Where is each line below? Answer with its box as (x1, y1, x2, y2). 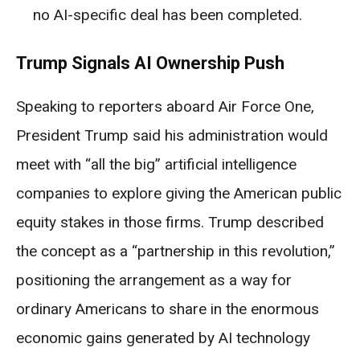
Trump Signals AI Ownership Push (16, 53, 284, 74)
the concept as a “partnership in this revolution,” (16, 242, 335, 261)
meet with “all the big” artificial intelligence (16, 155, 297, 174)
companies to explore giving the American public (16, 184, 342, 203)
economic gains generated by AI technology (16, 329, 310, 348)
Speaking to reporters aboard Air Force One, (16, 97, 314, 117)
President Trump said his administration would (16, 126, 328, 145)
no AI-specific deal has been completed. (33, 6, 302, 25)
